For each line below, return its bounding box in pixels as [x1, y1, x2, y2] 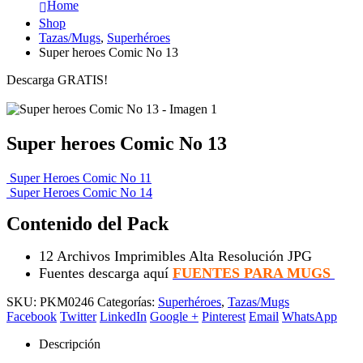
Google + [150, 309, 199, 323]
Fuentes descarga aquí [39, 264, 173, 281]
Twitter [60, 309, 96, 323]
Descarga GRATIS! [6, 72, 108, 87]
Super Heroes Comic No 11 [10, 170, 152, 185]
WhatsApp [282, 309, 337, 323]
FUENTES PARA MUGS [173, 264, 335, 281]
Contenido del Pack [6, 212, 169, 234]
